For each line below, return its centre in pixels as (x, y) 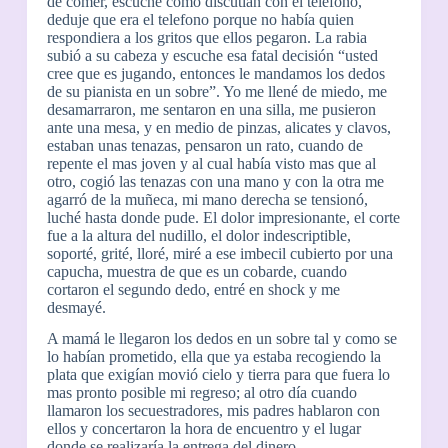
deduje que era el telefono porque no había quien (200, 20)
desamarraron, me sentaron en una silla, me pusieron (211, 110)
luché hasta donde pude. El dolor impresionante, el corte (223, 218)
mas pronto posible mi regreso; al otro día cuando (201, 393)
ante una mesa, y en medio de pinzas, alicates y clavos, (218, 128)
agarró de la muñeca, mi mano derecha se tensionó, (207, 200)
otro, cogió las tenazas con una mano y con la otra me (215, 182)
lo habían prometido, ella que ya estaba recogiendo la (213, 357)
